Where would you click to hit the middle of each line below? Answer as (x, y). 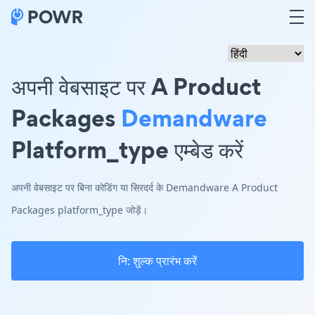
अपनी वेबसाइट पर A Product (136, 86)
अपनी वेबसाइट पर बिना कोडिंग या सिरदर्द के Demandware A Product (144, 187)
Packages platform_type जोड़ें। (79, 210)
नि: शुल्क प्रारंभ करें (157, 261)
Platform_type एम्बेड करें (127, 149)
